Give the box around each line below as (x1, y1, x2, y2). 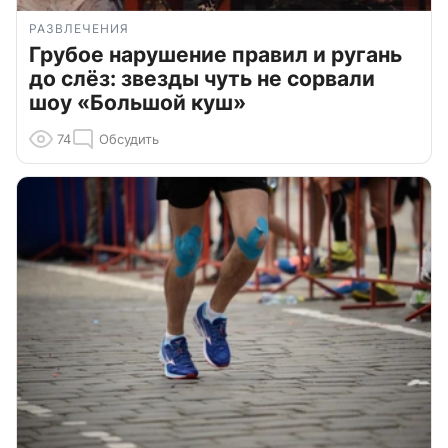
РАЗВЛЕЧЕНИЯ (29, 21, 129, 37)
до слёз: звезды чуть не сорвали (29, 66, 375, 92)
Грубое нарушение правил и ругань (29, 42, 402, 68)
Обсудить (99, 131, 159, 148)
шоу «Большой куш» (29, 90, 246, 116)
